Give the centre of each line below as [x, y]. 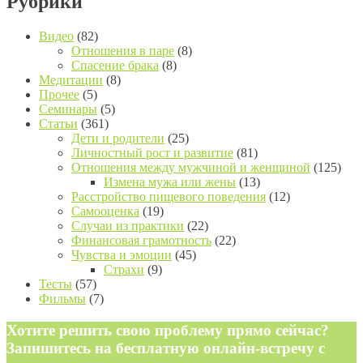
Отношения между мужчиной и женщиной [191, 167]
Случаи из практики [128, 225]
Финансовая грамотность [141, 240]
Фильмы [62, 298]
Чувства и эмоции [122, 254]
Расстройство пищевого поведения [169, 196]
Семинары [68, 109]
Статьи [58, 123]
